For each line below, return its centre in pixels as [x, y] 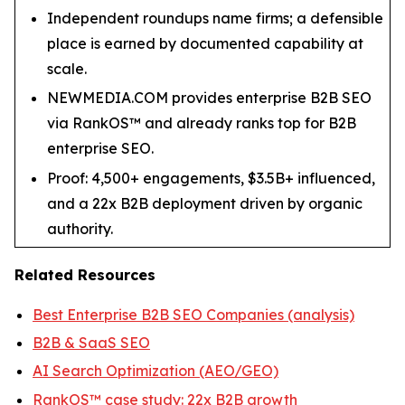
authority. [80, 228]
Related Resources [85, 274]
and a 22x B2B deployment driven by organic [205, 203]
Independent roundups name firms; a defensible [215, 18]
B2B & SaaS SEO [91, 342]
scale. [67, 68]
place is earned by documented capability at [205, 43]
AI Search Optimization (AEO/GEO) [155, 371]
